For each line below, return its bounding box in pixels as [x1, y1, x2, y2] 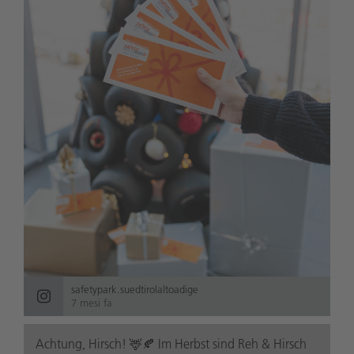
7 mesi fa [71, 296, 112, 310]
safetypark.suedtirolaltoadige [71, 283, 198, 296]
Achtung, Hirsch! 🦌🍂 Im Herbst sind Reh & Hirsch [36, 336, 307, 352]
